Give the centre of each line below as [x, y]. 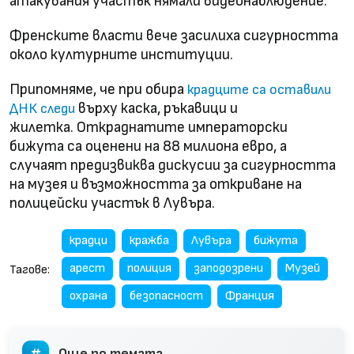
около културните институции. [121, 55]
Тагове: [30, 270]
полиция [149, 268]
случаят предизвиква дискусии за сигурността [173, 165]
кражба [149, 240]
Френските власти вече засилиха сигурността [174, 36]
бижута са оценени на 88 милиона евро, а [148, 146]
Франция [250, 296]
